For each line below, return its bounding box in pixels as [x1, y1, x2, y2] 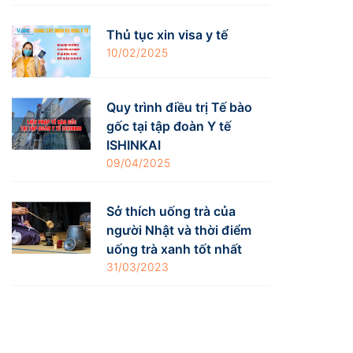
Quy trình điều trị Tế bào [106, 98, 253, 115]
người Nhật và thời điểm [106, 221, 252, 238]
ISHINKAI [106, 136, 162, 153]
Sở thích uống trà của [106, 203, 236, 219]
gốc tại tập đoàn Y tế [106, 117, 232, 134]
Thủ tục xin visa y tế [106, 26, 229, 43]
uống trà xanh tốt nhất [106, 240, 243, 257]
